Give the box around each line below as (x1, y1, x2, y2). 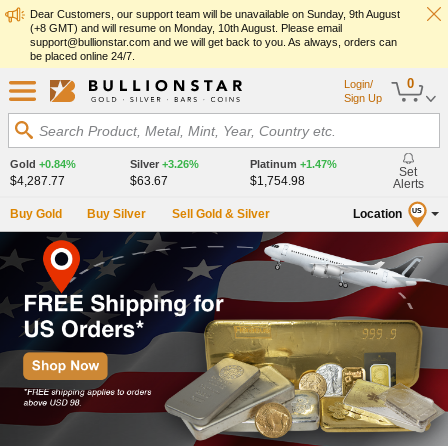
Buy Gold (10, 207, 62, 221)
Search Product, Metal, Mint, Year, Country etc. (39, 123, 336, 139)
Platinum (249, 158, 300, 170)
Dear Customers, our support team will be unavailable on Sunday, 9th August (30, 8, 400, 20)
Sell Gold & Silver (171, 207, 270, 221)
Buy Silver (87, 207, 147, 221)
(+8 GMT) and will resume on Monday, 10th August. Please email (30, 22, 342, 34)
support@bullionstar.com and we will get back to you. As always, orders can (30, 36, 397, 48)
